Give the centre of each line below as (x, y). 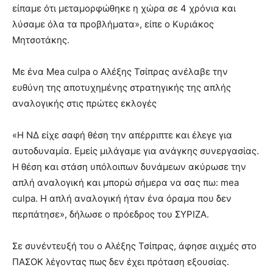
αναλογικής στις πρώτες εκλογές (84, 103)
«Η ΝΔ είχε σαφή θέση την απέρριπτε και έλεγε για (122, 135)
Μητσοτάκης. (41, 40)
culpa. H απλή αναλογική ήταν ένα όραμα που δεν (122, 198)
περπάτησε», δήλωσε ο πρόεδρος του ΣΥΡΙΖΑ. (111, 214)
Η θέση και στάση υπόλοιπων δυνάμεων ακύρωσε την (129, 166)
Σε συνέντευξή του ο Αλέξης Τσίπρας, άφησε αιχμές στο (134, 246)
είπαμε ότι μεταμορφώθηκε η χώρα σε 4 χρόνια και (124, 8)
